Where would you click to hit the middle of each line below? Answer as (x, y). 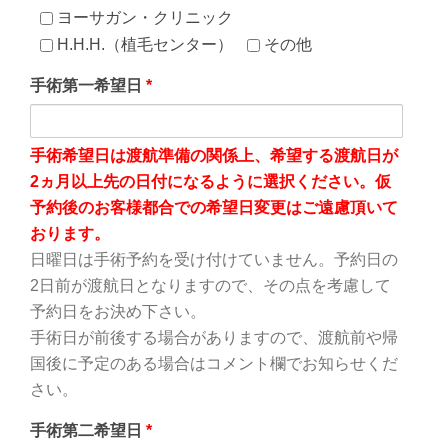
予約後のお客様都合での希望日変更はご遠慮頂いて (214, 207)
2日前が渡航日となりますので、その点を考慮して (210, 285)
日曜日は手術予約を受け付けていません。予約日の (214, 259)
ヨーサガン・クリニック (143, 17)
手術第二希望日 (88, 430)
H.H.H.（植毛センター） (143, 44)
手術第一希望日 (88, 85)
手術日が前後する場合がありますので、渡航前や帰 (214, 337)
